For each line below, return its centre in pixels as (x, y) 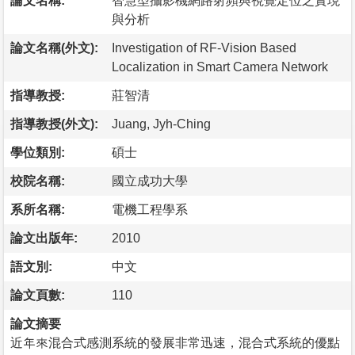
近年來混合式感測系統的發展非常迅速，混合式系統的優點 (175, 342)
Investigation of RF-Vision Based (204, 48)
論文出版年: (44, 238)
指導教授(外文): (54, 124)
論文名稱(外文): (54, 48)
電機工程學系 (150, 209)
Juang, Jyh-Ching (161, 124)
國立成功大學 (150, 181)
